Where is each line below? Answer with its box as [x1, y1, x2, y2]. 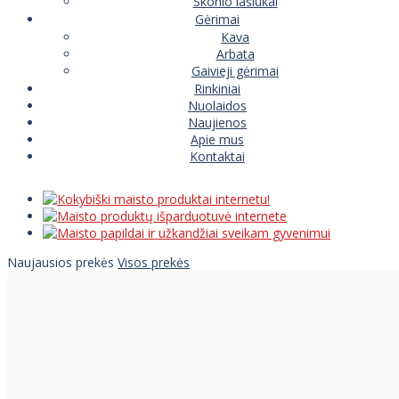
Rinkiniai [194, 79, 240, 97]
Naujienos [188, 113, 247, 131]
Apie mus [191, 130, 244, 148]
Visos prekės [118, 253, 190, 271]
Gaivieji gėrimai [191, 61, 279, 79]
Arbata [216, 45, 255, 62]
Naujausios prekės [7, 253, 118, 271]
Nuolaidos [188, 96, 247, 114]
